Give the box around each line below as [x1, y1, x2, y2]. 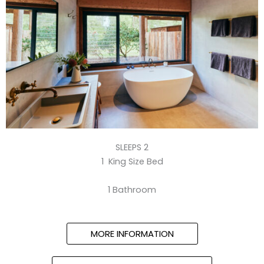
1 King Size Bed [101, 155, 163, 167]
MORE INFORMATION [90, 227, 174, 240]
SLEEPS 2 [115, 141, 148, 153]
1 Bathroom [108, 183, 156, 196]
